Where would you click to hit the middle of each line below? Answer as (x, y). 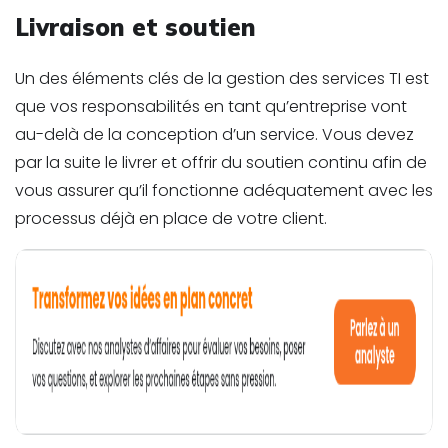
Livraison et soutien (135, 26)
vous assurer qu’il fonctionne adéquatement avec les (224, 190)
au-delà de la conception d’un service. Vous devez (214, 134)
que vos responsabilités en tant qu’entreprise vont (211, 106)
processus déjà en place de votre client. (171, 218)
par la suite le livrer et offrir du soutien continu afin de (221, 162)
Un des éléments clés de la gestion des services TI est (222, 78)
